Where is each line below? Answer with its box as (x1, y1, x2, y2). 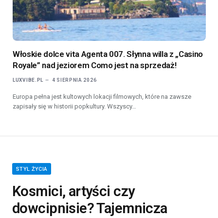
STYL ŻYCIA (16, 166, 48, 173)
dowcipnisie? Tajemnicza (12, 200, 167, 217)
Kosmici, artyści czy (12, 183, 135, 200)
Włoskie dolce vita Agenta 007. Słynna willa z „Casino (13, 49, 203, 59)
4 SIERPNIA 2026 (52, 77, 97, 83)
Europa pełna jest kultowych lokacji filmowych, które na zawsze (13, 93, 191, 101)
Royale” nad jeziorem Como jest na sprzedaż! (13, 60, 177, 71)
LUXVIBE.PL (13, 77, 43, 83)
